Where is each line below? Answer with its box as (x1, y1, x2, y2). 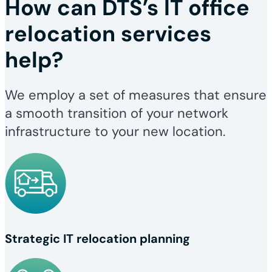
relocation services (5, 19, 211, 49)
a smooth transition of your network (5, 104, 228, 123)
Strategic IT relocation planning (5, 231, 190, 247)
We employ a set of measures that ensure (5, 86, 267, 104)
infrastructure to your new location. (5, 123, 225, 141)
